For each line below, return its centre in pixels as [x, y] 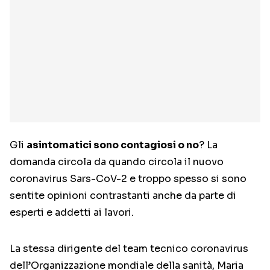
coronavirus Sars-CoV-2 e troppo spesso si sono [128, 179]
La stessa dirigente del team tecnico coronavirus [129, 249]
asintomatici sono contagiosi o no [113, 145]
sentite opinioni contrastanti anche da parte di [123, 196]
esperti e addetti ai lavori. [72, 213]
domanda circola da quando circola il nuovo [117, 162]
